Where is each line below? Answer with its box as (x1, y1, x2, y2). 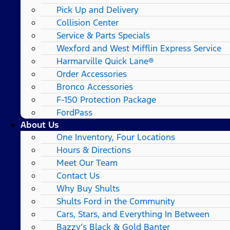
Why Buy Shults (56, 182, 120, 194)
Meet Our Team (56, 157, 118, 168)
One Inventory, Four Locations (56, 131, 175, 143)
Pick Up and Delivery (56, 4, 139, 15)
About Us (21, 119, 59, 130)
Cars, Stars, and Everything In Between (56, 208, 209, 220)
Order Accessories (56, 68, 127, 80)
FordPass (56, 106, 92, 118)
